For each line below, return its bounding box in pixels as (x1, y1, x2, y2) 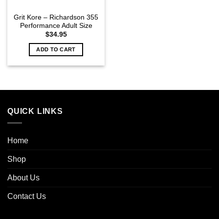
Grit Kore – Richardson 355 (14, 13, 98, 21)
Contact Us (7, 192, 46, 201)
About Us (7, 174, 40, 182)
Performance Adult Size (20, 22, 92, 29)
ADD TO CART (36, 46, 76, 52)
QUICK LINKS (7, 107, 63, 115)
